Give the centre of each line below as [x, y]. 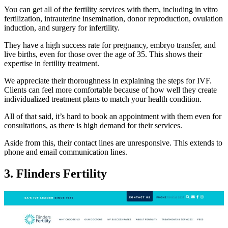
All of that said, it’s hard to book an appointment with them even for [113, 117]
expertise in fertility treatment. [53, 64]
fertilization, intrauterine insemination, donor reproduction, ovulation [113, 19]
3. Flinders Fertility [55, 174]
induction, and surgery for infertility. [62, 28]
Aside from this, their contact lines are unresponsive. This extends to [113, 143]
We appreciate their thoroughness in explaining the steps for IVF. [108, 81]
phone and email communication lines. [66, 152]
